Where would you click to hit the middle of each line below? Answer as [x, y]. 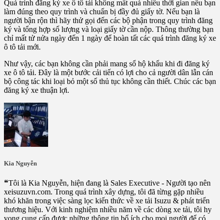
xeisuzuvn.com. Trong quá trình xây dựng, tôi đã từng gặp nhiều [104, 192]
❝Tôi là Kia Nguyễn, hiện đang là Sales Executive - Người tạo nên [107, 183]
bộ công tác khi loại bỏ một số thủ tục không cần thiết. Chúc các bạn [110, 81]
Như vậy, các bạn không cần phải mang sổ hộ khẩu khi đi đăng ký [107, 63]
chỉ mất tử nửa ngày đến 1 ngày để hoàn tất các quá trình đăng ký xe [110, 38]
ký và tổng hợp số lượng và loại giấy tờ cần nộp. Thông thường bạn [109, 29]
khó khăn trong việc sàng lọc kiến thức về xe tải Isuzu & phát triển [107, 201]
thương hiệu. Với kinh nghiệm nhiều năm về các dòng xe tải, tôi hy [108, 209]
